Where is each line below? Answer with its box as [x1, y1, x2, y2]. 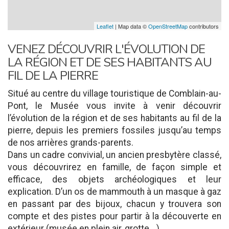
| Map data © [113, 22, 148, 30]
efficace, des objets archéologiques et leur [8, 174, 221, 185]
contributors [188, 22, 219, 30]
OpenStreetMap [148, 22, 188, 30]
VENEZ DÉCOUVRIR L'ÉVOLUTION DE [8, 41, 205, 57]
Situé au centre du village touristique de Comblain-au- [8, 88, 221, 99]
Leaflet [97, 22, 113, 30]
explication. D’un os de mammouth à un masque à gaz [8, 187, 221, 197]
